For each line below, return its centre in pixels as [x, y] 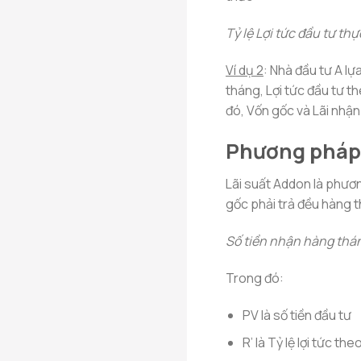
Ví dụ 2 [245, 70]
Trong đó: [255, 278]
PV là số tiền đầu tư [297, 315]
